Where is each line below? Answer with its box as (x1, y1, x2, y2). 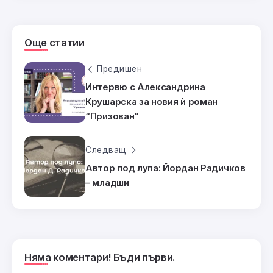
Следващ (85, 144, 127, 155)
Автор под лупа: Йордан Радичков (85, 161, 246, 174)
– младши (85, 176, 129, 188)
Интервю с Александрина (85, 80, 205, 93)
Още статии (24, 36, 85, 49)
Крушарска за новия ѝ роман (85, 95, 218, 107)
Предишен (97, 63, 142, 74)
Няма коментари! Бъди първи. (24, 250, 175, 263)
